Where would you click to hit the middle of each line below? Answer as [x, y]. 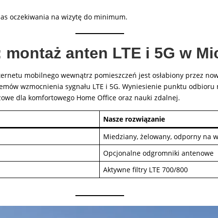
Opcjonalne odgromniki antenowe [158, 153]
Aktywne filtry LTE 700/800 [145, 170]
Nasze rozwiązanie [134, 119]
